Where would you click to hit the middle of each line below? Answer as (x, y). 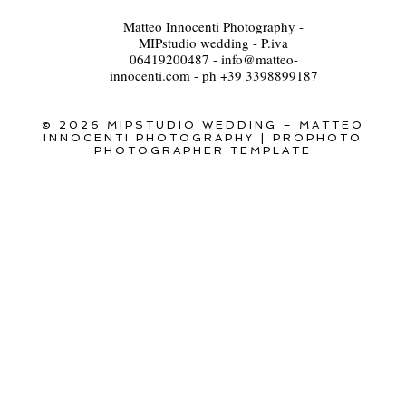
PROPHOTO (318, 137)
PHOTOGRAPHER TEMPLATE (203, 150)
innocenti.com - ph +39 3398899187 (213, 75)
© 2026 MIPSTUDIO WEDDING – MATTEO (203, 125)
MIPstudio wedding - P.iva (214, 42)
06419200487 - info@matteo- (213, 58)
